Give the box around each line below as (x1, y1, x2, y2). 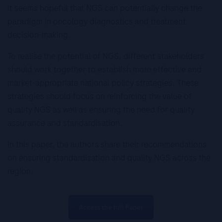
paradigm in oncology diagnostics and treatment (7, 15, 186, 27)
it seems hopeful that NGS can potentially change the (7, 2, 202, 14)
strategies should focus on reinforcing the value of (7, 90, 192, 102)
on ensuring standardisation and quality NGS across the (7, 152, 211, 164)
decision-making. (7, 29, 70, 41)
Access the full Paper (79, 203, 143, 212)
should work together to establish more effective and (7, 63, 202, 75)
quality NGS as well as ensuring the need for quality (7, 104, 195, 115)
